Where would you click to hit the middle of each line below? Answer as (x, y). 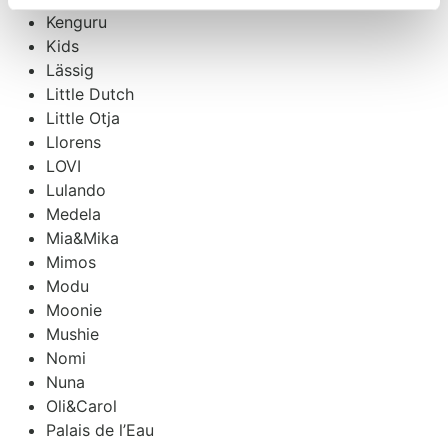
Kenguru (76, 21)
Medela (73, 213)
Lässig (70, 69)
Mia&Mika (82, 237)
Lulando (76, 189)
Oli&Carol (81, 405)
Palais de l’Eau (100, 429)
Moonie (74, 309)
